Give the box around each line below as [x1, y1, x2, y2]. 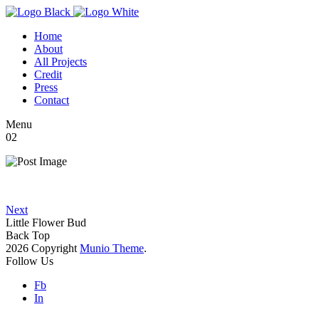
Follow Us [6, 255, 53, 267]
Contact [34, 94, 69, 106]
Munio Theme [80, 242, 144, 254]
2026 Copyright [6, 242, 80, 254]
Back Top [6, 229, 50, 241]
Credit [34, 68, 62, 80]
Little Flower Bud [6, 216, 86, 229]
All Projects [34, 56, 87, 68]
